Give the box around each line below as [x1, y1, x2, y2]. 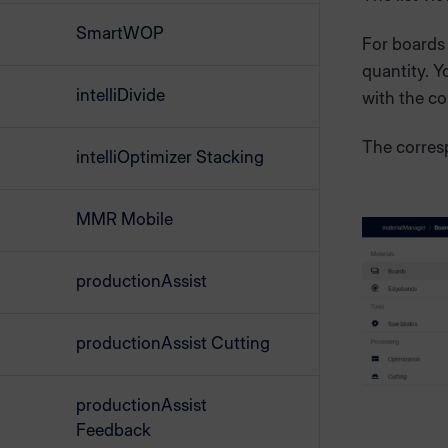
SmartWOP [76, 23, 164, 43]
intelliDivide [76, 85, 165, 105]
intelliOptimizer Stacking [76, 147, 264, 167]
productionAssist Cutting [76, 333, 270, 353]
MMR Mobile [76, 209, 173, 229]
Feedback [76, 420, 151, 440]
